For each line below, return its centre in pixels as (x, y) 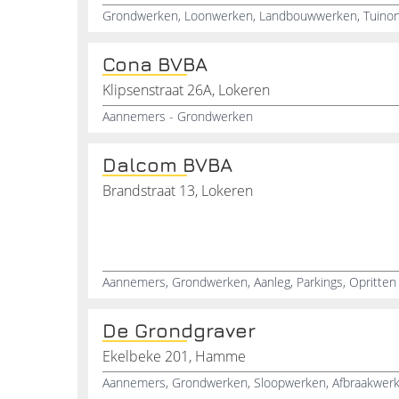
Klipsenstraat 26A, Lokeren (186, 90)
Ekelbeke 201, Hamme (174, 356)
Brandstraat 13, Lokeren (178, 191)
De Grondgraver (179, 330)
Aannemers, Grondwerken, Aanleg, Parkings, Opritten (249, 282)
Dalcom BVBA (167, 165)
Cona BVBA (155, 64)
